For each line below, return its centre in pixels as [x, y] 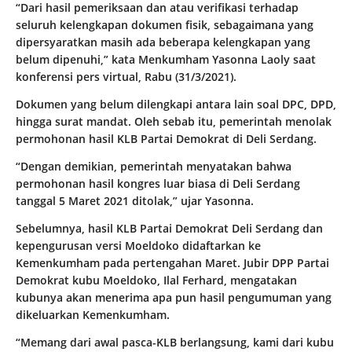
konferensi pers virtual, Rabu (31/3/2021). [126, 77]
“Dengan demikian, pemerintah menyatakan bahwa [154, 167]
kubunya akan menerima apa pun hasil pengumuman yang [174, 298]
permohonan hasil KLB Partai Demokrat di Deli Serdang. [166, 139]
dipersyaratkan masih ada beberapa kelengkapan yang [163, 42]
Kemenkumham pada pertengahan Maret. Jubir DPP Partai [172, 263]
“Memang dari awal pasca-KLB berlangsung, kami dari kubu [175, 343]
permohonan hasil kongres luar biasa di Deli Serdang [158, 184]
